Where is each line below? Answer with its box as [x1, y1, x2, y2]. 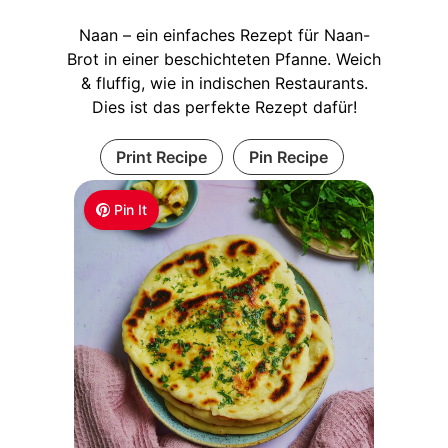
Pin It [114, 200, 148, 218]
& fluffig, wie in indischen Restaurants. [80, 72, 368, 93]
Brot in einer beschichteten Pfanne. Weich [67, 48, 381, 69]
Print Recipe [115, 146, 207, 167]
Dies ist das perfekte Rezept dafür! [91, 96, 357, 117]
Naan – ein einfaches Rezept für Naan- [78, 24, 370, 45]
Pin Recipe [248, 146, 328, 167]
